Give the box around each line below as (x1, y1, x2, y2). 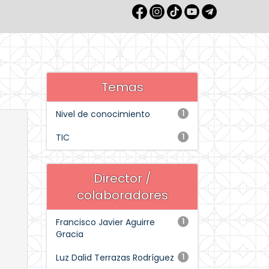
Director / (93, 170, 151, 187)
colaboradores (76, 187, 168, 204)
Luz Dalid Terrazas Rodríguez (56, 252, 174, 264)
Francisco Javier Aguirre (56, 216, 155, 228)
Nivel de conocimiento (56, 108, 150, 120)
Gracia (56, 228, 83, 240)
